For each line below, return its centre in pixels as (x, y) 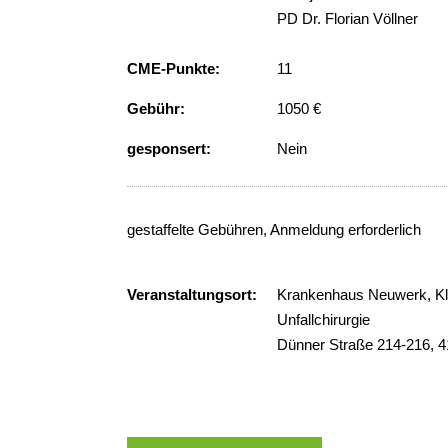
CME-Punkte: (173, 68)
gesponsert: (169, 148)
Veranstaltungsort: (192, 294)
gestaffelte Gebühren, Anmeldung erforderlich (274, 229)
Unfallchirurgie (323, 319)
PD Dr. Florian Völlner (347, 18)
